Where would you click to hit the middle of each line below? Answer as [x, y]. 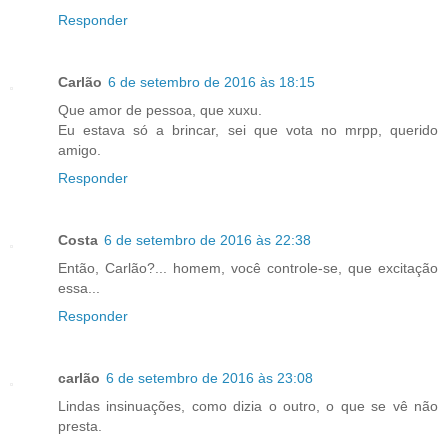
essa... [79, 288]
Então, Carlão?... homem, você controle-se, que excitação [248, 268]
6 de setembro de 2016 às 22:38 [207, 240]
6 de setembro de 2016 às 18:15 [211, 82]
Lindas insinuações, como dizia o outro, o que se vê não [248, 406]
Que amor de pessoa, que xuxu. [162, 110]
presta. [80, 426]
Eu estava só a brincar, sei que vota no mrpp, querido [248, 130]
